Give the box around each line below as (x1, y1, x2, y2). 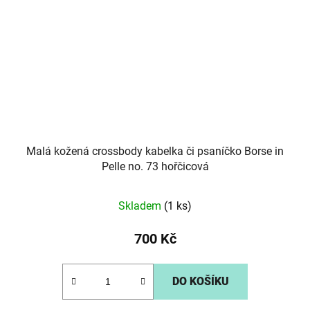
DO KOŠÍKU (172, 275, 229, 289)
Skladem (118, 199, 164, 213)
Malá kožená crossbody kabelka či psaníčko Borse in (26, 145, 284, 158)
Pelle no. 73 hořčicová (101, 160, 209, 174)
